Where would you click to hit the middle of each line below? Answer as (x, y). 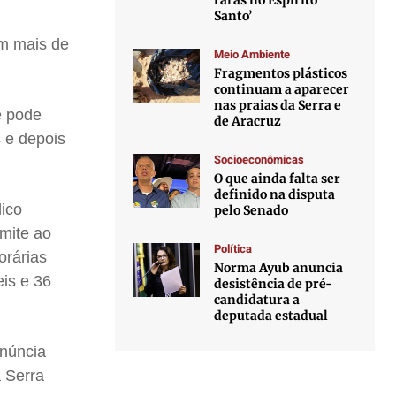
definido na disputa (275, 194)
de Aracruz (248, 121)
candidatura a (257, 300)
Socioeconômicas (259, 160)
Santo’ (233, 16)
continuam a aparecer (282, 89)
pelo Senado (251, 210)
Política (233, 249)
